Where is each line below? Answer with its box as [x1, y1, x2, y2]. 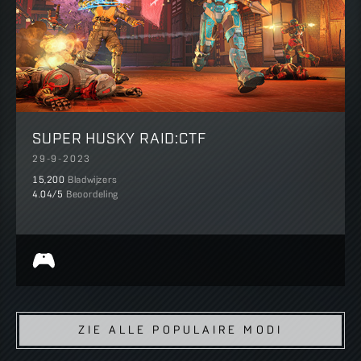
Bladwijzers [68, 175, 118, 185]
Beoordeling [66, 189, 118, 200]
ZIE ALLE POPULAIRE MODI [77, 324, 284, 337]
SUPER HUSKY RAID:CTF [32, 127, 206, 146]
